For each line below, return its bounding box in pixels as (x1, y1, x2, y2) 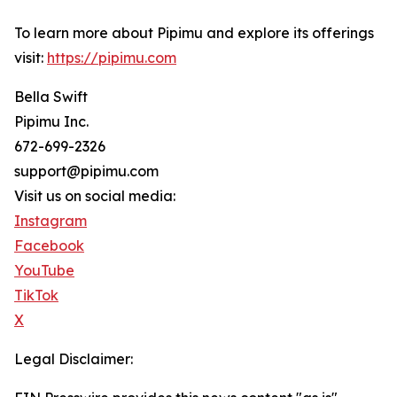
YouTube (14, 261, 74, 280)
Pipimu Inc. (14, 113, 89, 131)
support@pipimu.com (14, 162, 159, 181)
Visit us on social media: (14, 187, 175, 206)
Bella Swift (14, 88, 88, 106)
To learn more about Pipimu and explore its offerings (14, 24, 374, 43)
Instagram (14, 212, 87, 230)
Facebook (14, 237, 84, 255)
